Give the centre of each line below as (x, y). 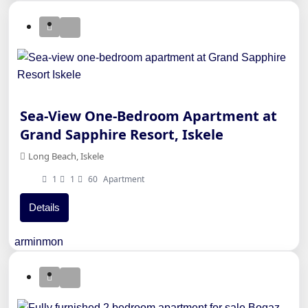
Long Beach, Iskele (66, 156)
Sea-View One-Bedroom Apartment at (148, 116)
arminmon (39, 242)
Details (44, 208)
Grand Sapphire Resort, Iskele (122, 135)
